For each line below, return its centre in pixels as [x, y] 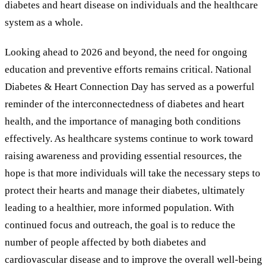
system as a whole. [44, 23]
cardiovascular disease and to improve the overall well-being [133, 260]
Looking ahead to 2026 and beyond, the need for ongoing [126, 52]
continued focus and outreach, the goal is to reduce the [120, 225]
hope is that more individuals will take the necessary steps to [133, 173]
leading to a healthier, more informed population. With [119, 208]
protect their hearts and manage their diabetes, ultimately [125, 191]
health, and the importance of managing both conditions [123, 122]
